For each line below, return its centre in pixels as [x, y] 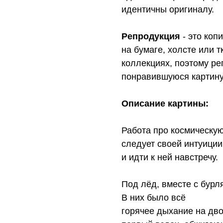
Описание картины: [165, 104]
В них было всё [154, 198]
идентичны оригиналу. [168, 10]
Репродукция [151, 37]
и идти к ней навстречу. [170, 158]
